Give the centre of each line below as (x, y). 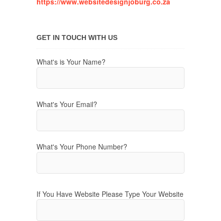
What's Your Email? (67, 104)
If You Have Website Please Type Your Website (110, 194)
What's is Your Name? (71, 62)
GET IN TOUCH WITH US (77, 37)
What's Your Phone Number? (82, 147)
